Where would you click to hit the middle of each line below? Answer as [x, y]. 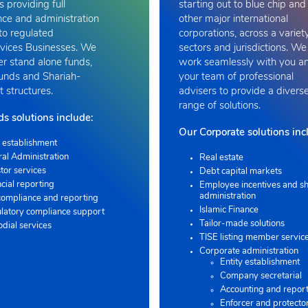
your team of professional [236, 77]
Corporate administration [249, 251]
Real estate [221, 157]
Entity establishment [260, 262]
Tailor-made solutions [242, 223]
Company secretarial [261, 276]
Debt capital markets [240, 171]
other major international [233, 19]
